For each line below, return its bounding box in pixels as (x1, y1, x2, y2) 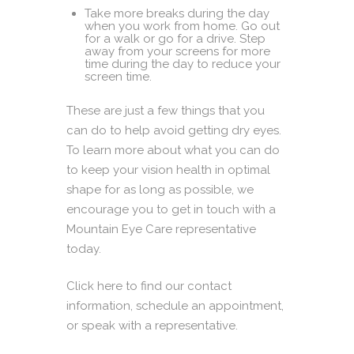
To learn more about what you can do (66, 142, 280, 157)
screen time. (84, 70, 155, 85)
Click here (66, 279, 122, 294)
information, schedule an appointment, (66, 299, 284, 314)
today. (66, 241, 104, 256)
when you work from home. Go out (84, 19, 280, 34)
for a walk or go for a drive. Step (84, 32, 265, 47)
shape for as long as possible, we (66, 182, 254, 197)
